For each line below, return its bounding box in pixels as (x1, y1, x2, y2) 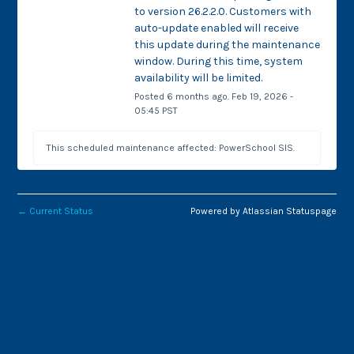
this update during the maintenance (134, 37, 320, 51)
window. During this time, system (134, 54, 303, 68)
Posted (134, 90, 167, 102)
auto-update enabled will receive (134, 21, 299, 35)
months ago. (172, 90, 232, 102)
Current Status (27, 205, 94, 217)
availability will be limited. (134, 70, 262, 85)
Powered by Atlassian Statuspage (190, 205, 337, 217)
